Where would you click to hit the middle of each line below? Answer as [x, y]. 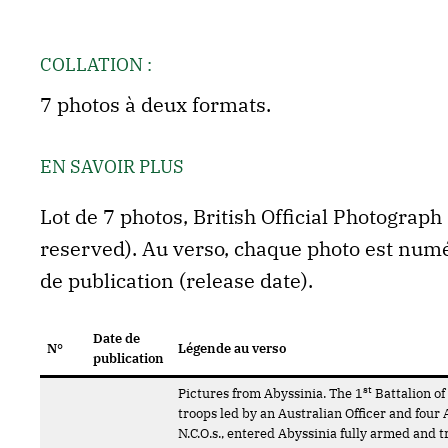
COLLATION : [95, 64]
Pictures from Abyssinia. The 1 [271, 393]
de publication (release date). [176, 280]
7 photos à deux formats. [155, 104]
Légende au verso [232, 348]
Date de [117, 338]
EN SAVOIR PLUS [111, 166]
